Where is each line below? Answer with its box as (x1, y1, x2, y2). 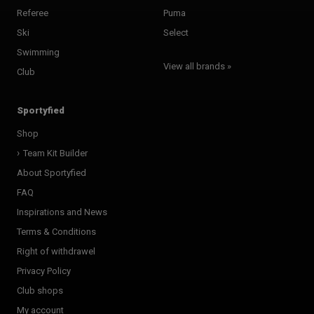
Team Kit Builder (23, 147, 88, 158)
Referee (17, 7, 48, 18)
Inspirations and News (17, 206, 107, 217)
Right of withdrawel (17, 245, 95, 257)
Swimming (17, 46, 60, 57)
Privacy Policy (17, 265, 71, 276)
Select (163, 27, 189, 38)
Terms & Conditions (17, 226, 96, 237)
